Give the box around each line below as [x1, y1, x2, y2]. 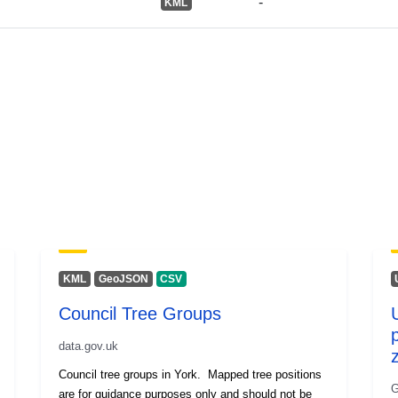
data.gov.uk [59, 338, 119, 353]
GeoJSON [98, 272, 148, 285]
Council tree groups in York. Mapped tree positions [59, 367, 322, 381]
